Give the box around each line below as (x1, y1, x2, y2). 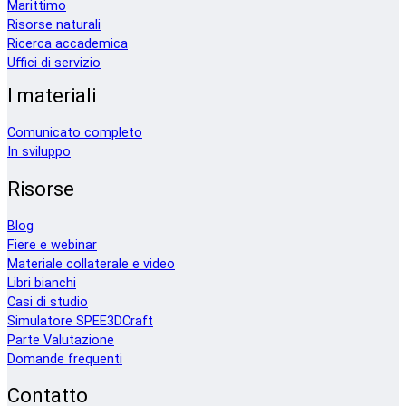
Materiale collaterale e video (7, 256, 175, 272)
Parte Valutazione (7, 332, 114, 348)
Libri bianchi (7, 275, 76, 291)
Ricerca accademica (7, 35, 128, 52)
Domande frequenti (7, 351, 122, 367)
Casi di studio (7, 294, 88, 310)
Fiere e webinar (7, 237, 97, 253)
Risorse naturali (7, 16, 101, 33)
